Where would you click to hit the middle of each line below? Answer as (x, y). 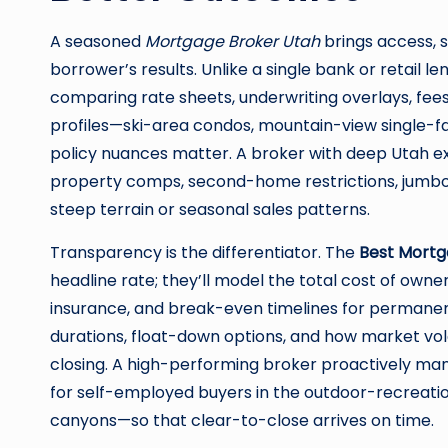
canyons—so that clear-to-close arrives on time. (242, 420)
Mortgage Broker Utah (232, 41)
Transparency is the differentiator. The (204, 252)
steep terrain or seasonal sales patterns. (210, 209)
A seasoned (97, 41)
